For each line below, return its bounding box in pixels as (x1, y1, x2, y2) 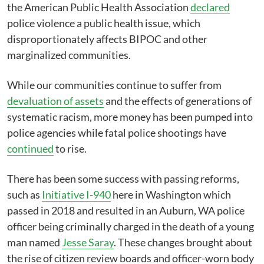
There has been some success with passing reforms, (7, 172, 239, 185)
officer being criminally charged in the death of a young (7, 220, 254, 233)
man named (7, 236, 62, 249)
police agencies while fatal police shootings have (7, 126, 226, 139)
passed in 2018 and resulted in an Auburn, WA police (7, 204, 245, 217)
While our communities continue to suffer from (7, 78, 222, 91)
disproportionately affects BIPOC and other (7, 32, 207, 45)
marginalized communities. (7, 48, 131, 61)
